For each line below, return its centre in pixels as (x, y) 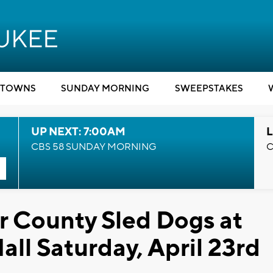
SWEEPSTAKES (209, 89)
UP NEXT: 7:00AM (78, 132)
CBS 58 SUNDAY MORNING (94, 147)
